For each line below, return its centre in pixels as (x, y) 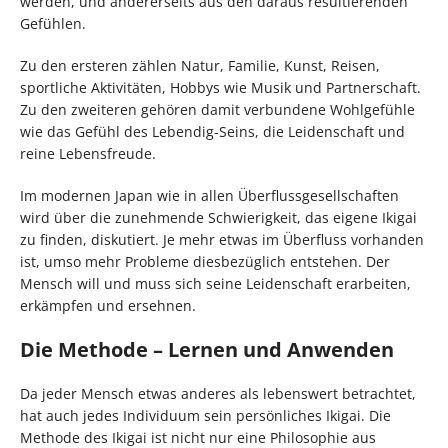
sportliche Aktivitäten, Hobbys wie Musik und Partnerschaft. (220, 88)
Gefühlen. (53, 24)
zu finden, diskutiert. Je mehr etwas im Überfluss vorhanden (222, 240)
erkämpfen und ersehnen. (108, 306)
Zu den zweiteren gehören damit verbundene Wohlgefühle (217, 110)
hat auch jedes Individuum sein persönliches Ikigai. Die (205, 416)
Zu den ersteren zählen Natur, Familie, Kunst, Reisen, (200, 66)
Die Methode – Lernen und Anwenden (207, 350)
